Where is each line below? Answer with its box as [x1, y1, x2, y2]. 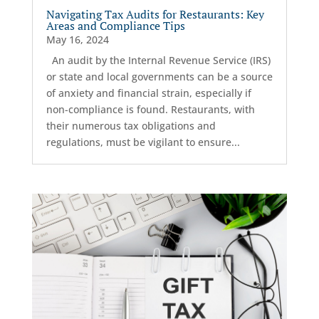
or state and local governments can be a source [46, 69, 273, 83]
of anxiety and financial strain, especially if [46, 85, 251, 100]
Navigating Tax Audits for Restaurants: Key [46, 6, 264, 22]
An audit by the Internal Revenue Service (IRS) [46, 53, 271, 67]
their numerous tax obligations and [46, 118, 216, 132]
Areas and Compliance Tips [46, 17, 185, 33]
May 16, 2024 [46, 32, 109, 46]
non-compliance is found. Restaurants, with [46, 102, 255, 116]
